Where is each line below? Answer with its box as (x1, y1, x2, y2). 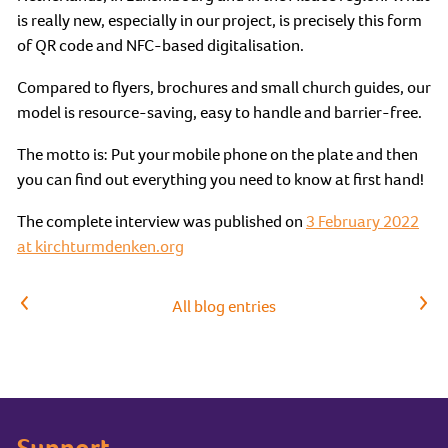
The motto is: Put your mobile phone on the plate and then (17, 142, 418, 166)
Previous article (20, 292, 128, 316)
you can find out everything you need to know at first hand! (17, 167, 424, 191)
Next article (348, 292, 428, 316)
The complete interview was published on (17, 209, 306, 233)
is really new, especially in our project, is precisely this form (17, 8, 422, 32)
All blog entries (172, 294, 276, 318)
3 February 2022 (306, 209, 419, 233)
